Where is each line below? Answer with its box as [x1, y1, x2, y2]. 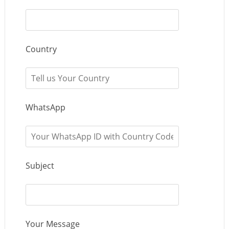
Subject [25, 159, 54, 171]
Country [25, 43, 57, 55]
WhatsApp [25, 101, 65, 113]
